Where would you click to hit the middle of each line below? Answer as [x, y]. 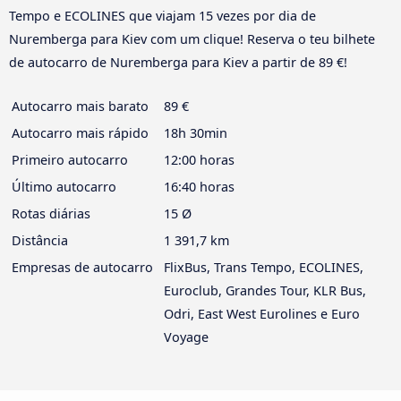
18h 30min [196, 133]
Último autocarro [64, 187]
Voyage [186, 337]
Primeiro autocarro [70, 160]
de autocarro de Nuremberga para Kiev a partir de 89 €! [178, 63]
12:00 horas [199, 160]
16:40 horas [199, 187]
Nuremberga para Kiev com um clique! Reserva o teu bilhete [192, 39]
